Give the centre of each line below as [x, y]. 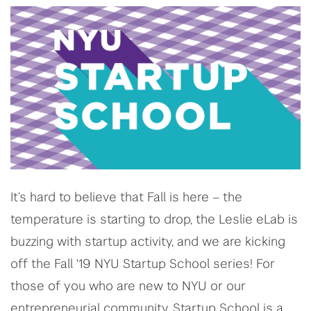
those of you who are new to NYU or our [128, 287]
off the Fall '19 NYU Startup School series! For [143, 265]
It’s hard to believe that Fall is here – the [126, 198]
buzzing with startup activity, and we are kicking [148, 243]
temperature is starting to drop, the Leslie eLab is [154, 220]
